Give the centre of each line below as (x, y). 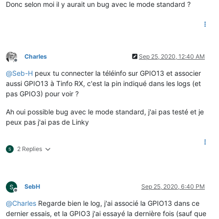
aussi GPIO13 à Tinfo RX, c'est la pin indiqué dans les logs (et (103, 84)
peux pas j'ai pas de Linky (47, 122)
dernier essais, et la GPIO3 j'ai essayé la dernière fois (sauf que (106, 214)
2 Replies (30, 149)
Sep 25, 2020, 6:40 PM (173, 187)
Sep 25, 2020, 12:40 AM (172, 57)
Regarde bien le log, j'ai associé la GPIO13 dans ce (118, 203)
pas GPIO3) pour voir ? (42, 94)
